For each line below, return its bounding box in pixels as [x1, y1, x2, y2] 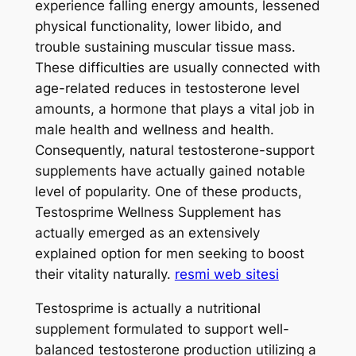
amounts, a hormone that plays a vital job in [34, 101, 315, 118]
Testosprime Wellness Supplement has [34, 204, 281, 221]
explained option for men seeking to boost [34, 246, 304, 262]
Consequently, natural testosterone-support [34, 142, 315, 159]
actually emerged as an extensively [34, 225, 260, 242]
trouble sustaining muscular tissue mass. [34, 39, 296, 56]
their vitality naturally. [34, 266, 175, 283]
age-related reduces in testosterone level [34, 80, 300, 97]
